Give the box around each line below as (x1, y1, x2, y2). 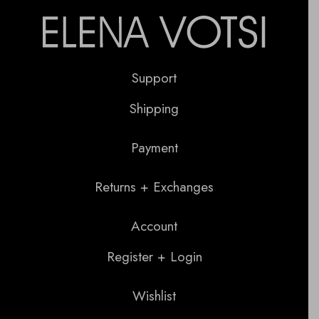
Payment (130, 137, 178, 157)
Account (131, 216, 177, 236)
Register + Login (106, 246, 202, 266)
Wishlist (132, 286, 176, 305)
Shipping (130, 98, 179, 118)
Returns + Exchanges (95, 177, 214, 197)
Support (132, 68, 177, 88)
